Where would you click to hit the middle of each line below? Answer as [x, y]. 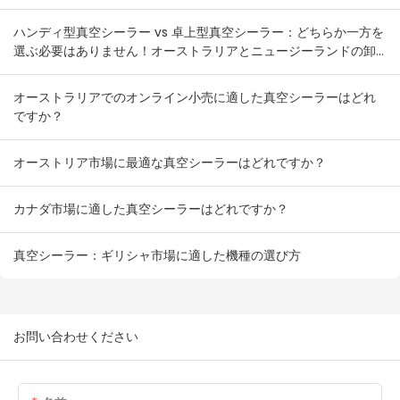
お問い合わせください [76, 337]
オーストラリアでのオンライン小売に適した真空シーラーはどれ [195, 98]
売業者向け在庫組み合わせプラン [107, 70]
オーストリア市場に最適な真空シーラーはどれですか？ [170, 163]
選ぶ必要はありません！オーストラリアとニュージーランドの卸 [195, 51]
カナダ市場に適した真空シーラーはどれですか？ [151, 209]
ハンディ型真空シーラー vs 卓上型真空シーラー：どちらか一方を [199, 33]
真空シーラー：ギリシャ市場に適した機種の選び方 [157, 256]
